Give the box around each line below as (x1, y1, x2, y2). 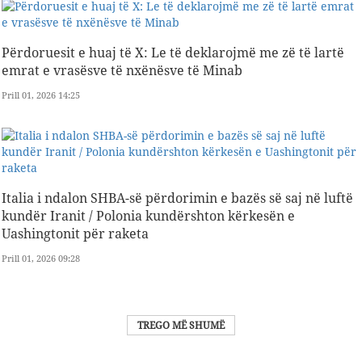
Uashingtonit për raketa (2, 224, 149, 242)
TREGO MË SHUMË (137, 318, 225, 332)
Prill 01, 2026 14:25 (2, 88, 80, 101)
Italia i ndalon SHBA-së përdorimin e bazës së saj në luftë (2, 188, 353, 207)
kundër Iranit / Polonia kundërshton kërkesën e (2, 206, 295, 225)
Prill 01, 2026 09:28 (2, 251, 80, 264)
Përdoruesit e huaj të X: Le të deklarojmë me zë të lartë (2, 43, 344, 61)
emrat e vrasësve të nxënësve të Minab (2, 61, 242, 79)
